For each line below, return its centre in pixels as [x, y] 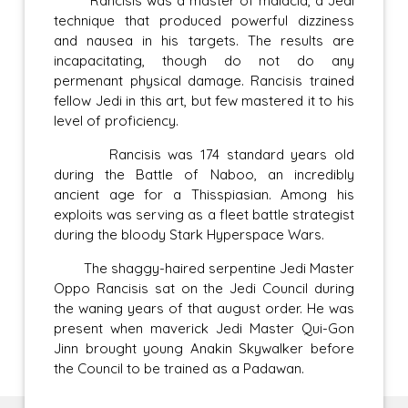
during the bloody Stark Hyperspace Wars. [189, 235]
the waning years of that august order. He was [204, 309]
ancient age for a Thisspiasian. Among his [204, 195]
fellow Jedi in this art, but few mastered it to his [204, 101]
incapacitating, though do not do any [204, 61]
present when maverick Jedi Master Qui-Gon [204, 329]
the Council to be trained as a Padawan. [179, 369]
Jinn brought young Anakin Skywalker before [204, 349]
